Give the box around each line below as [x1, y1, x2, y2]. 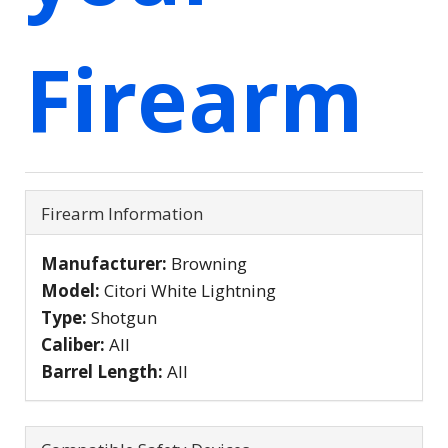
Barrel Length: [41, 359, 167, 383]
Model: [41, 278, 104, 302]
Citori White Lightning [104, 278, 276, 302]
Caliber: [41, 332, 109, 356]
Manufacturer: [41, 251, 171, 275]
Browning [171, 251, 247, 275]
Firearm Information [41, 201, 203, 225]
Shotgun [91, 305, 157, 329]
